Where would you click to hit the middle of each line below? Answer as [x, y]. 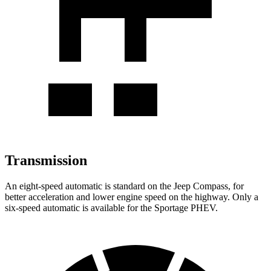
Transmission [46, 161]
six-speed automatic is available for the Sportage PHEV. [111, 208]
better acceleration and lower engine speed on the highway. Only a [132, 197]
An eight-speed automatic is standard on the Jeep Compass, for [124, 186]
